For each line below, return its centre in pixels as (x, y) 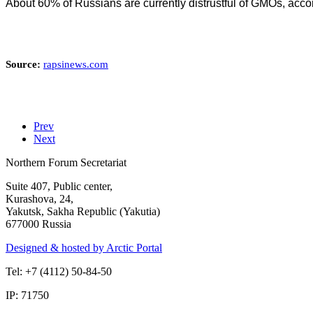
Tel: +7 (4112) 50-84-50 (59, 271)
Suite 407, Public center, (59, 186)
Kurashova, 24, (39, 198)
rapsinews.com (76, 65)
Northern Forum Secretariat (66, 162)
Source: (24, 65)
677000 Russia (38, 224)
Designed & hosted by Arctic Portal (84, 247)
